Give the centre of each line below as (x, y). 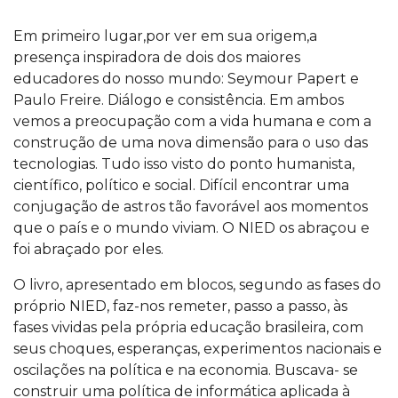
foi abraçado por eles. (88, 249)
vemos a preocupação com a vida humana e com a (192, 121)
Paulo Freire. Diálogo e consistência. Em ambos (179, 100)
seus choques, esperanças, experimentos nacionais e (198, 349)
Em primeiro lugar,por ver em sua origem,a (165, 36)
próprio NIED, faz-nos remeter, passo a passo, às (180, 306)
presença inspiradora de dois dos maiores (157, 57)
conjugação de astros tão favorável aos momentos (191, 207)
